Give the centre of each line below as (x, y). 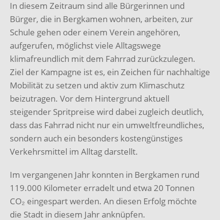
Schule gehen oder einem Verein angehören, (95, 32)
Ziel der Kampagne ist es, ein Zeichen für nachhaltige (110, 72)
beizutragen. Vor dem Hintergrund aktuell (90, 98)
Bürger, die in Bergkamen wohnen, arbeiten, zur (101, 19)
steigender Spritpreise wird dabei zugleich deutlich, (107, 111)
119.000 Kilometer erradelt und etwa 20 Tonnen (102, 188)
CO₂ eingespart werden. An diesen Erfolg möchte (103, 201)
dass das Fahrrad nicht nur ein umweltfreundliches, (107, 125)
